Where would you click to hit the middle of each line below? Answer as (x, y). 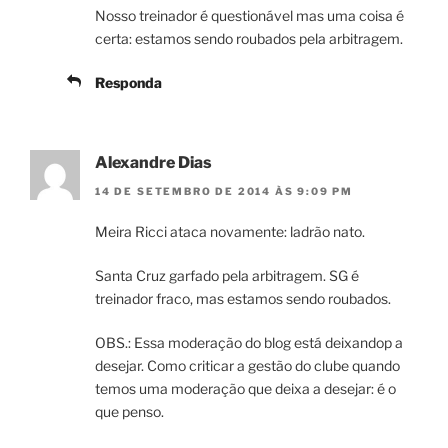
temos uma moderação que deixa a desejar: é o (245, 388)
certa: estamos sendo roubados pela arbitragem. (249, 39)
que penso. (129, 411)
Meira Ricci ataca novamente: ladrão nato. (230, 231)
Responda (128, 83)
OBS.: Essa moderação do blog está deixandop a (249, 342)
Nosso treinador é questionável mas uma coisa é (249, 16)
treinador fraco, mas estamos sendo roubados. (243, 298)
